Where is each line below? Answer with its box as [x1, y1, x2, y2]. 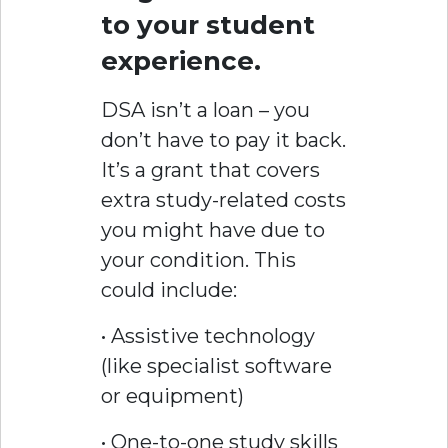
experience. [101, 45, 261, 78]
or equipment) [101, 384, 244, 409]
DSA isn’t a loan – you [101, 98, 310, 123]
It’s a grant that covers [101, 158, 320, 183]
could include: [101, 278, 237, 303]
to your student [101, 9, 315, 42]
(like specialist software [101, 354, 332, 379]
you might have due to [101, 218, 325, 243]
